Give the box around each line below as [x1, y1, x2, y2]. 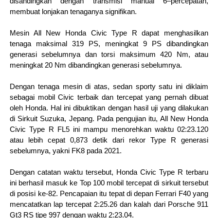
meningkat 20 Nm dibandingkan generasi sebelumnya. [10, 61, 182, 69]
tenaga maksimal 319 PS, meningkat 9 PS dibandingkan [10, 39, 208, 48]
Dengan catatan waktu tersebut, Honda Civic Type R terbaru [10, 168, 208, 176]
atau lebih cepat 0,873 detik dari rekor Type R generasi [10, 136, 208, 144]
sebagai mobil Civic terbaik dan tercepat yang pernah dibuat [10, 93, 208, 101]
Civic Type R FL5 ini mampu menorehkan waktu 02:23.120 [10, 125, 208, 133]
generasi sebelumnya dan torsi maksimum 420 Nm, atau [10, 50, 208, 58]
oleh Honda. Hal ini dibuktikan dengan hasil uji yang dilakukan [10, 104, 208, 112]
